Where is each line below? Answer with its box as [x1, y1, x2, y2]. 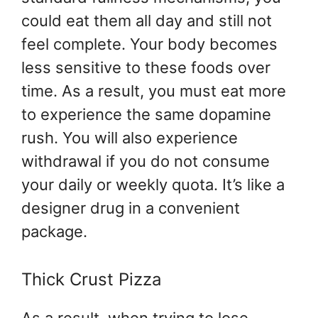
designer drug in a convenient [21, 199, 240, 218]
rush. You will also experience [21, 128, 238, 148]
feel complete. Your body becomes [21, 35, 278, 54]
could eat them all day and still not [21, 11, 272, 31]
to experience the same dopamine [21, 105, 271, 124]
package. [21, 222, 87, 241]
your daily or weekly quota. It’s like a [21, 175, 285, 194]
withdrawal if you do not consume [21, 152, 270, 171]
